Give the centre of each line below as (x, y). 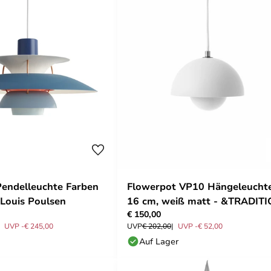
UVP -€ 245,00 (29, 225)
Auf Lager (159, 241)
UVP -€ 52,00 (200, 225)
